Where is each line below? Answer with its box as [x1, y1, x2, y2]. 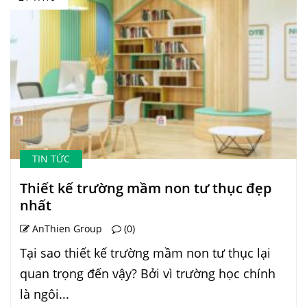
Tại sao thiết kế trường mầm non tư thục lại [20, 244, 271, 261]
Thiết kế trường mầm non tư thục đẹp [20, 178, 271, 197]
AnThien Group [29, 221, 102, 235]
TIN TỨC [32, 151, 70, 165]
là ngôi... [20, 285, 69, 302]
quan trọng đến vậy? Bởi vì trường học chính [20, 265, 275, 282]
